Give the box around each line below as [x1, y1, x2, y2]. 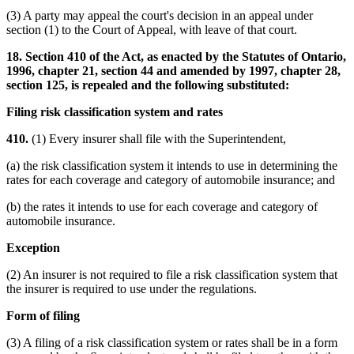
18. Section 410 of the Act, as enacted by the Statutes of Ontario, [6, 49, 346, 63]
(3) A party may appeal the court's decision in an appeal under [6, 8, 313, 22]
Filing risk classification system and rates [6, 104, 223, 119]
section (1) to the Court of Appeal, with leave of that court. [6, 22, 297, 36]
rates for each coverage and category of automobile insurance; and [6, 172, 335, 186]
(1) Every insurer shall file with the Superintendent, [32, 131, 286, 145]
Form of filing [6, 308, 80, 322]
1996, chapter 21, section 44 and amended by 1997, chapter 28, [6, 63, 341, 77]
